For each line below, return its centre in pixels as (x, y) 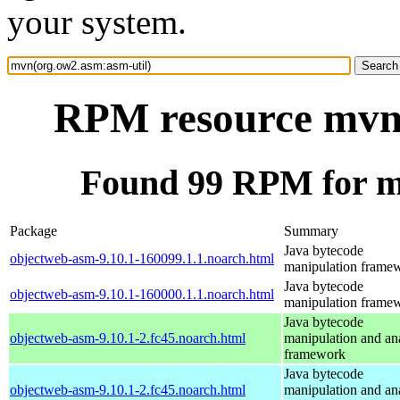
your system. (97, 22)
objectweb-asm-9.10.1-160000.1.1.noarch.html (142, 294)
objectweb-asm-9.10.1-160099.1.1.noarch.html (142, 258)
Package (33, 230)
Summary (311, 230)
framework (315, 354)
